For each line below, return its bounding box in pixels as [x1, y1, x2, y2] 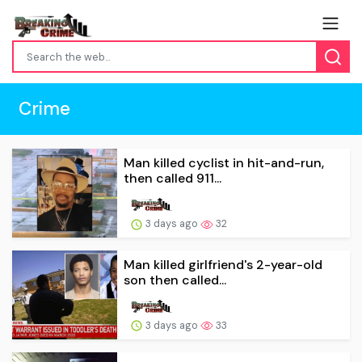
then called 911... [124, 170, 221, 187]
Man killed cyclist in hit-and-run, [124, 154, 324, 172]
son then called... [124, 271, 226, 288]
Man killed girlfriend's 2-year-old [124, 255, 322, 273]
